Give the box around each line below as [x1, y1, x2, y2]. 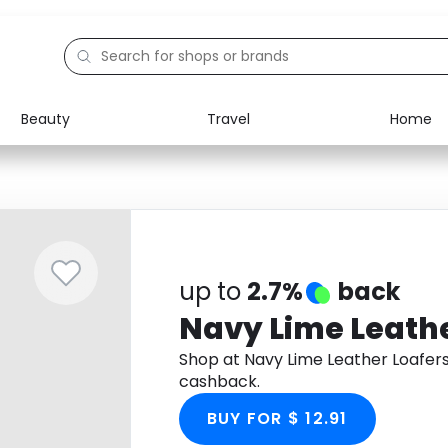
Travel [206, 108, 250, 129]
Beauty [21, 108, 70, 129]
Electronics [61, 146, 138, 166]
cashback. [178, 370, 260, 393]
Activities [61, 238, 125, 258]
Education [61, 192, 132, 212]
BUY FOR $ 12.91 [206, 407, 348, 430]
